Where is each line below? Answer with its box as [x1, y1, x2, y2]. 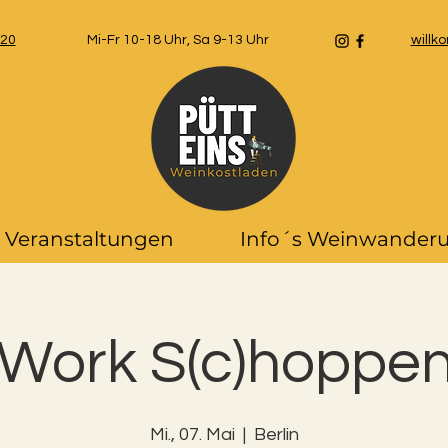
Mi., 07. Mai [149, 424, 235, 444]
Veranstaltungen [4, 227, 174, 251]
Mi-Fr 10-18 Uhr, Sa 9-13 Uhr [87, 33, 269, 47]
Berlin [253, 424, 299, 444]
